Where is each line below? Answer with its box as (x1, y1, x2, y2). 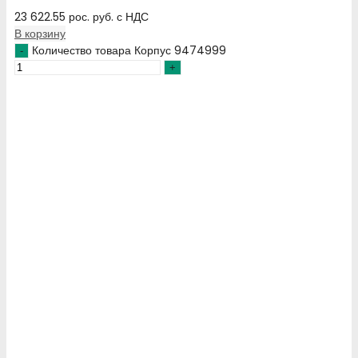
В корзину (14, 25, 66, 42)
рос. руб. (69, 8, 113, 25)
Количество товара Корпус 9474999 (32, 42, 226, 58)
